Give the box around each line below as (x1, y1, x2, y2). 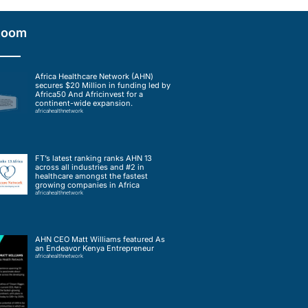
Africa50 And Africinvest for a (34, 89, 143, 100)
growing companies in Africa (34, 179, 140, 190)
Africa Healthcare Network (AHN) (34, 71, 153, 82)
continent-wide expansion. (34, 98, 133, 109)
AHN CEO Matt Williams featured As (34, 234, 165, 245)
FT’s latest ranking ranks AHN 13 (34, 153, 152, 163)
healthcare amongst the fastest (34, 170, 148, 181)
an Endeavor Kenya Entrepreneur (34, 243, 154, 254)
